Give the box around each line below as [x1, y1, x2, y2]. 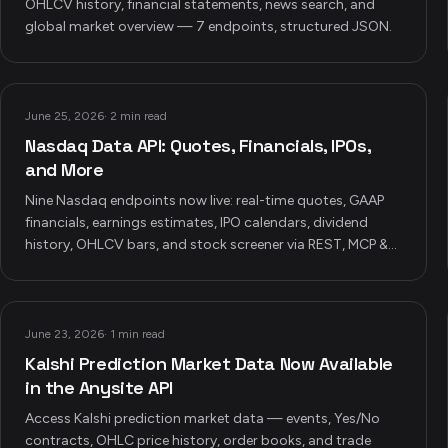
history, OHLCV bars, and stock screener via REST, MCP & [25, 236, 388, 253]
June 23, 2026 [25, 327, 104, 341]
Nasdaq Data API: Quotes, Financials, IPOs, [25, 134, 371, 157]
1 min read [110, 327, 165, 341]
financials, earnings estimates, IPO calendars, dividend [25, 214, 368, 231]
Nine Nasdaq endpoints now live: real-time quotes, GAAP [25, 192, 384, 209]
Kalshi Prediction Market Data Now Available [25, 352, 393, 375]
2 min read [110, 109, 167, 123]
